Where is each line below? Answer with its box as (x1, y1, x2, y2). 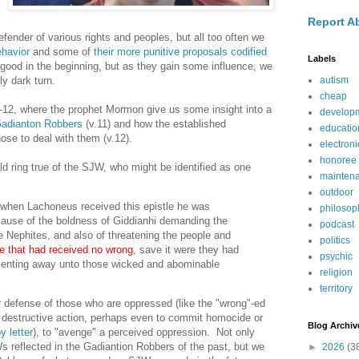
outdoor (320, 187, 353, 198)
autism (320, 75, 349, 86)
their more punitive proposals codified (94, 45, 267, 58)
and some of (30, 45, 94, 58)
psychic (320, 251, 353, 262)
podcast (320, 219, 354, 230)
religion (320, 267, 353, 278)
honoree (320, 155, 357, 166)
